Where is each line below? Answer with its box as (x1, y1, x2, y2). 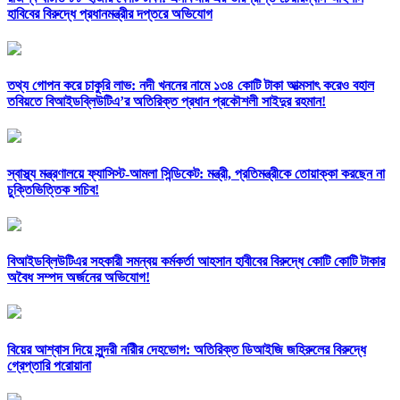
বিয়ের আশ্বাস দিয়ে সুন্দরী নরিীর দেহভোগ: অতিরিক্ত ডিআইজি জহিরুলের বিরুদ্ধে (7, 341, 366, 357)
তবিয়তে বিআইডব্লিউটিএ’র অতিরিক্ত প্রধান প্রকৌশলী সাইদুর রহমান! (7, 94, 326, 110)
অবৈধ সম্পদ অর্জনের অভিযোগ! (7, 270, 150, 286)
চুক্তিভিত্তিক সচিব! (7, 181, 99, 197)
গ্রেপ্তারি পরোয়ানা (7, 357, 91, 373)
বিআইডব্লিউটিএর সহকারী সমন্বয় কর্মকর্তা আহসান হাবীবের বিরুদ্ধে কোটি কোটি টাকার (7, 254, 385, 270)
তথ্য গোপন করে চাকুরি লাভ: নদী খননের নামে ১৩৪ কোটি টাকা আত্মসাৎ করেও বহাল (7, 78, 374, 94)
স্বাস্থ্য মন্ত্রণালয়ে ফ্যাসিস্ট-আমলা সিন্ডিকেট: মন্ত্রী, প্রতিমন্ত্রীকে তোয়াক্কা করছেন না (7, 165, 385, 181)
